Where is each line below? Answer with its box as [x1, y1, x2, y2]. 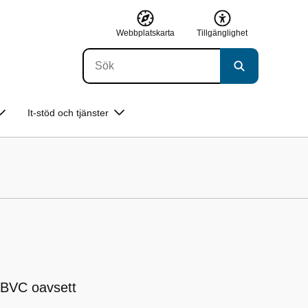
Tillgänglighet [197, 27, 247, 38]
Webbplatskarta [116, 27, 175, 38]
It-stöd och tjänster [27, 107, 109, 118]
